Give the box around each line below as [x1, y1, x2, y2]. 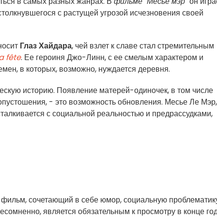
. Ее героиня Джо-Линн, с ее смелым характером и [21, 52, 203, 63]
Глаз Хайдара [20, 40, 72, 51]
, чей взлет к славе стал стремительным [72, 40, 214, 51]
